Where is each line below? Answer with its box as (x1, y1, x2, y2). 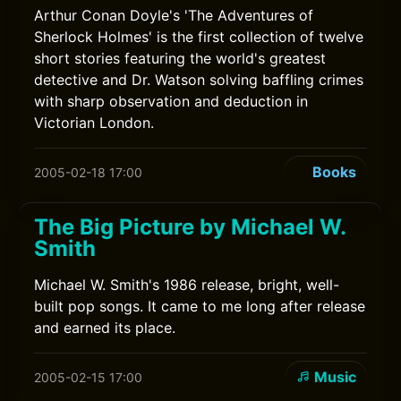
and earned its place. (34, 319, 176, 337)
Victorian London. (34, 114, 155, 132)
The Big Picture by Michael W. (34, 214, 346, 240)
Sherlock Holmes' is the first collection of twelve (34, 28, 364, 46)
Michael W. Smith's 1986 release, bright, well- (34, 276, 340, 294)
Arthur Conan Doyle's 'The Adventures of (34, 6, 314, 24)
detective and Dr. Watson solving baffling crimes (34, 71, 364, 89)
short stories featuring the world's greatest (34, 49, 327, 67)
